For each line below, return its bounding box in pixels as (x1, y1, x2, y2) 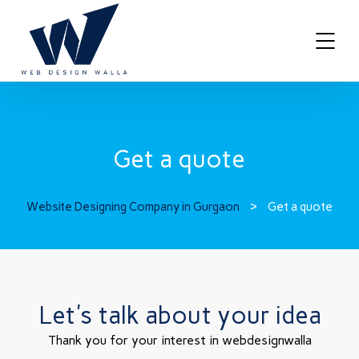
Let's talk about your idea (38, 301, 321, 331)
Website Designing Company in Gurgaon (26, 200, 240, 215)
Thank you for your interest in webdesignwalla (47, 333, 312, 349)
